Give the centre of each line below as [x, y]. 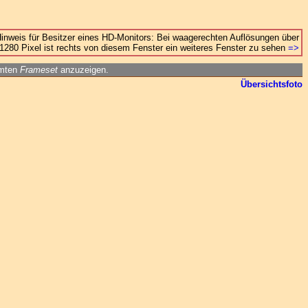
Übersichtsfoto [272, 84]
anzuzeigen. [83, 69]
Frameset [39, 69]
